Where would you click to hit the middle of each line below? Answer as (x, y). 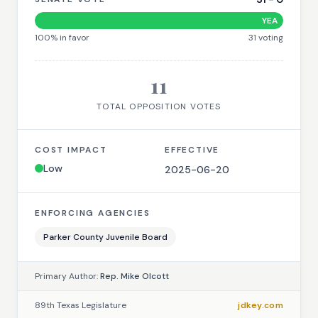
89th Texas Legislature (81, 305)
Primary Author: (67, 276)
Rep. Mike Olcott (135, 276)
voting (270, 38)
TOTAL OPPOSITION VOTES (159, 106)
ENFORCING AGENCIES (93, 213)
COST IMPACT (71, 150)
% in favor (70, 38)
